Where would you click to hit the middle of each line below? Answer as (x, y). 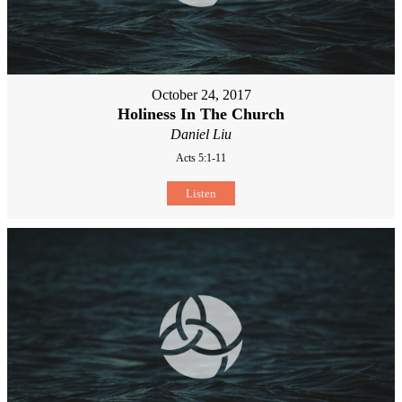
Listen (201, 193)
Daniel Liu (201, 134)
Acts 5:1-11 (201, 157)
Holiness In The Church (201, 114)
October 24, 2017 (201, 94)
